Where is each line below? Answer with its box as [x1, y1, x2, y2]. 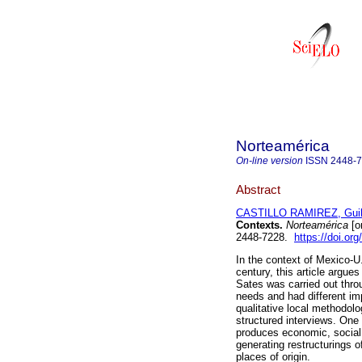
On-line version [236, 155, 303, 166]
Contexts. [236, 219, 283, 232]
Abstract [236, 182, 280, 196]
